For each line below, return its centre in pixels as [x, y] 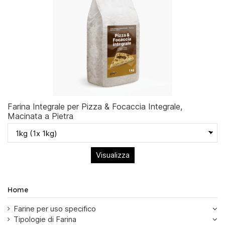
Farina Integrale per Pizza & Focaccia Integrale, [95, 107]
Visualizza [113, 155]
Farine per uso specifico [55, 209]
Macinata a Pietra [40, 116]
